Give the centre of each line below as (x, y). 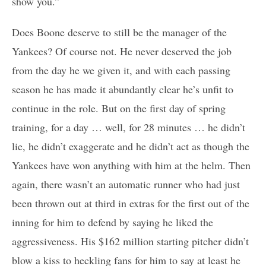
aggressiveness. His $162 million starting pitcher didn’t (130, 241)
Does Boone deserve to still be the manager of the (119, 32)
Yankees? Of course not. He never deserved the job (122, 51)
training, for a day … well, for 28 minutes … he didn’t (129, 127)
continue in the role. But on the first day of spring (119, 108)
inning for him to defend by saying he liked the (113, 222)
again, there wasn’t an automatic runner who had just (126, 184)
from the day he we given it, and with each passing (121, 70)
